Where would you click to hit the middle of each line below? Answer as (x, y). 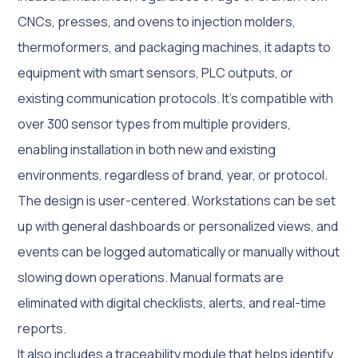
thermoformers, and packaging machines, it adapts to (175, 47)
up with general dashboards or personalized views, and (178, 226)
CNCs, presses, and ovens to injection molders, (157, 22)
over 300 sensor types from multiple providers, (155, 124)
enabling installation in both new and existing (147, 149)
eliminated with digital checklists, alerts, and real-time (172, 303)
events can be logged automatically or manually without (179, 252)
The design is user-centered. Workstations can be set (177, 201)
